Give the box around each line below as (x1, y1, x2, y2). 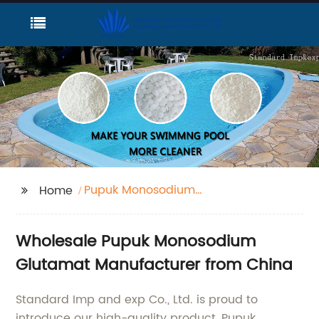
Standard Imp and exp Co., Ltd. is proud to (16, 291, 258, 310)
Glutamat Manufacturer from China (16, 252, 293, 279)
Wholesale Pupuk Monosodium (16, 229, 256, 256)
